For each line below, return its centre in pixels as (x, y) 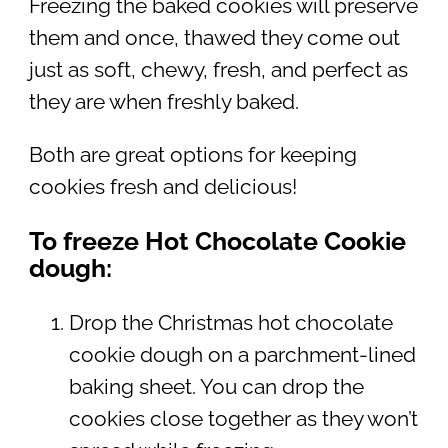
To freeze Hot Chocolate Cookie (217, 240)
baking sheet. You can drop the (216, 386)
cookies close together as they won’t (243, 418)
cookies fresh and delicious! (162, 186)
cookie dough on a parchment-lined (242, 354)
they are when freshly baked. (163, 102)
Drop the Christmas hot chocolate (230, 322)
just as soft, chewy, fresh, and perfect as (218, 70)
